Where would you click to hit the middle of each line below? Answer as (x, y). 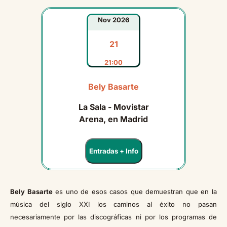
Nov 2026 (113, 20)
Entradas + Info (113, 151)
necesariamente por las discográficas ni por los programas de (113, 217)
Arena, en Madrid (113, 119)
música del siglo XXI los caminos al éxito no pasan (113, 204)
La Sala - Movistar (113, 107)
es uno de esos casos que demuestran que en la (135, 192)
